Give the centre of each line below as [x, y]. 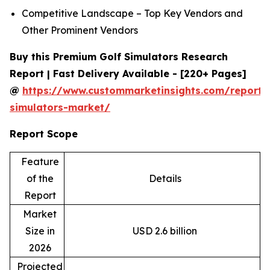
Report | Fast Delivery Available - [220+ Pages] [128, 74]
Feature [40, 162]
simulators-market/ [60, 108]
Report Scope [44, 134]
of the [40, 179]
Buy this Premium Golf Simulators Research [119, 57]
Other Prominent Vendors [80, 30]
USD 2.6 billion [165, 231]
